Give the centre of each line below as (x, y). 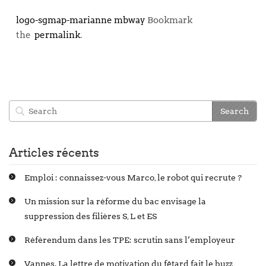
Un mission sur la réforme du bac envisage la (115, 201)
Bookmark (169, 20)
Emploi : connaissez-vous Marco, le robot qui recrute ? (133, 178)
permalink (56, 35)
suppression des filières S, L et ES (91, 216)
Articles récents (54, 153)
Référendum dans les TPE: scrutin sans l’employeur (130, 240)
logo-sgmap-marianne (64, 20)
